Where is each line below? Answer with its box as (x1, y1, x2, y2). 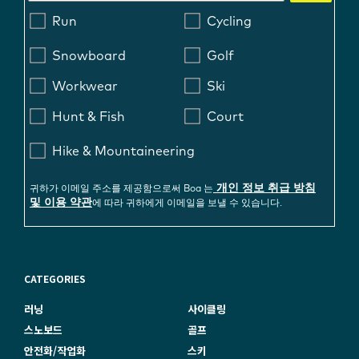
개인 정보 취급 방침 (213, 181, 316, 195)
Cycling (207, 15, 252, 29)
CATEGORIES (24, 272, 86, 286)
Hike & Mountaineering (52, 145, 195, 159)
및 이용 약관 (30, 196, 92, 209)
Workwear (52, 80, 118, 94)
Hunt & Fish (52, 111, 125, 124)
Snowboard (52, 50, 126, 63)
